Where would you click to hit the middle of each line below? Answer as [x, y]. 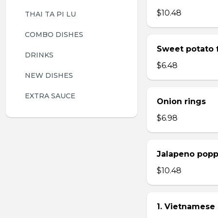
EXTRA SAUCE [50, 96]
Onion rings [181, 101]
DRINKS [39, 55]
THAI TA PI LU [50, 14]
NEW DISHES [49, 75]
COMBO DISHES [54, 35]
